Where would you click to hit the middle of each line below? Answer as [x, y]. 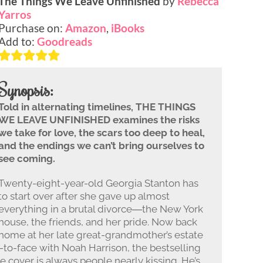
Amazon [86, 28]
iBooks [128, 28]
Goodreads [65, 41]
